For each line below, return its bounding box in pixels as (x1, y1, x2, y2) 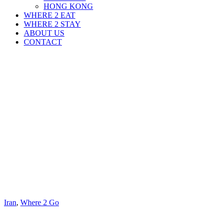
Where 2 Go (20, 198, 59, 207)
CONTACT (24, 38, 62, 46)
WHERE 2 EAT (24, 11, 75, 19)
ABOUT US (24, 29, 64, 37)
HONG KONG (44, 2, 93, 10)
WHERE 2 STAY (24, 20, 81, 28)
